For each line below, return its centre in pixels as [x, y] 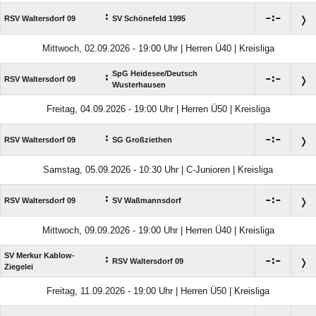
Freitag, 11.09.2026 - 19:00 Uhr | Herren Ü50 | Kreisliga [158, 291]
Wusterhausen [139, 85]
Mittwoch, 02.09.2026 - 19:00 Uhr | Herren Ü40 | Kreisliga [158, 48]
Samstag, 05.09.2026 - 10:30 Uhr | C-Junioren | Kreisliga [158, 170]
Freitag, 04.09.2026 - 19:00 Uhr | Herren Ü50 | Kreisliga [158, 109]
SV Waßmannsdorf [147, 200]
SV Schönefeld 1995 [149, 18]
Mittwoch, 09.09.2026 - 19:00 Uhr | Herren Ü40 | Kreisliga [158, 230]
